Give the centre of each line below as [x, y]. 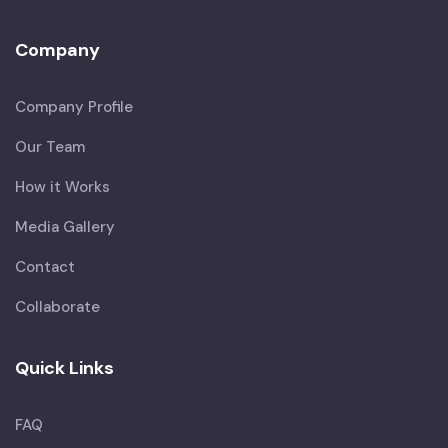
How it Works [62, 186]
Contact [45, 266]
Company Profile [74, 106]
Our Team [50, 146]
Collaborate [57, 306]
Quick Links [64, 367]
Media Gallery [65, 226]
